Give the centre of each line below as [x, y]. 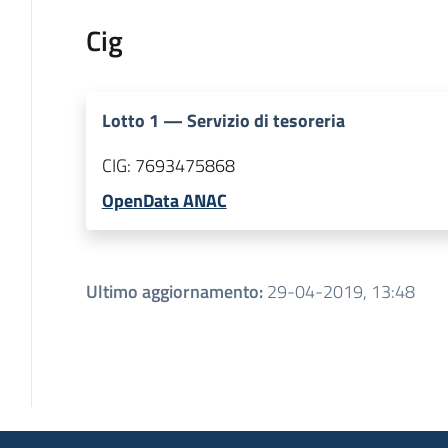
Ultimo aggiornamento [172, 292]
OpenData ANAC [164, 201]
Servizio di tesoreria [265, 121]
